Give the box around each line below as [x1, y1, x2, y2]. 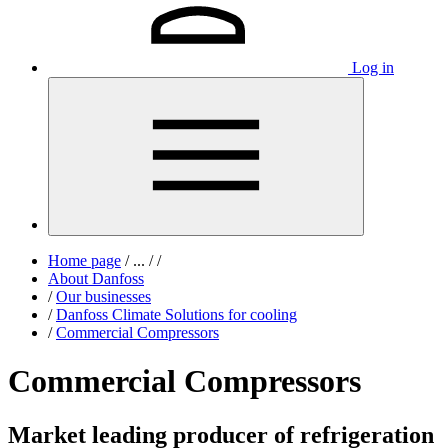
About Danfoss [48, 270, 144, 287]
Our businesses [56, 288, 151, 305]
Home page [48, 252, 121, 269]
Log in [352, 59, 394, 76]
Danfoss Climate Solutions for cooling [56, 306, 297, 323]
